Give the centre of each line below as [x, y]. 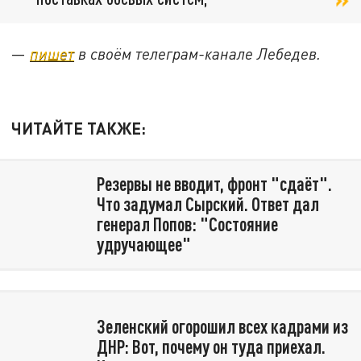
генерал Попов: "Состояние [187, 224]
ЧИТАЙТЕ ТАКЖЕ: [79, 128]
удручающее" [143, 245]
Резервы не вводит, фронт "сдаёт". [214, 184]
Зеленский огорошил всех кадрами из [222, 326]
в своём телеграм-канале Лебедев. [198, 54]
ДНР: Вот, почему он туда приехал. [211, 346]
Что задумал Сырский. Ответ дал [207, 204]
